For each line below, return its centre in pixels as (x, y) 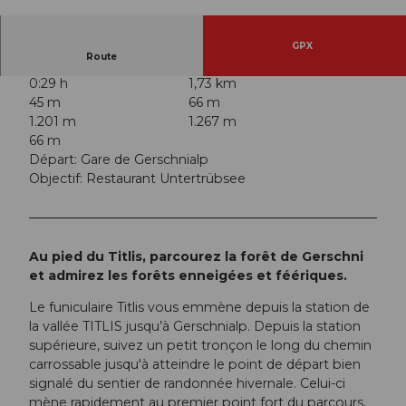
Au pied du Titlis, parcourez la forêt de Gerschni (196, 257)
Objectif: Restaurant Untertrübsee (137, 179)
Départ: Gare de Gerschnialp (119, 160)
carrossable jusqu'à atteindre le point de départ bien (195, 365)
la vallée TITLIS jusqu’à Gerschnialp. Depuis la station (195, 327)
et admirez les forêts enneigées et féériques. (188, 276)
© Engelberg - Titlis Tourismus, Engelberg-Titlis (114, 7)
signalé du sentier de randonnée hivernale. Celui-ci (187, 384)
